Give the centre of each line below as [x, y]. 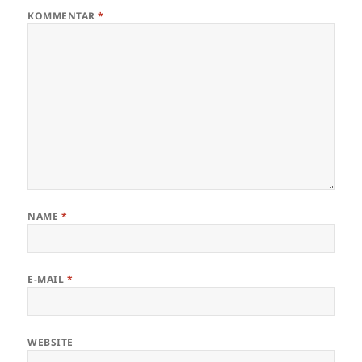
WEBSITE [51, 342]
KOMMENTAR [63, 15]
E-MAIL [47, 279]
